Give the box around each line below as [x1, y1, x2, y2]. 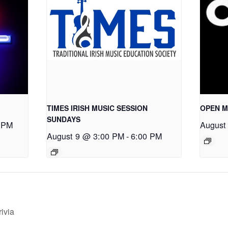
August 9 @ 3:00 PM [46, 129, 124, 142]
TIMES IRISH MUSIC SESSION [46, 102, 148, 113]
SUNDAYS [46, 113, 80, 124]
